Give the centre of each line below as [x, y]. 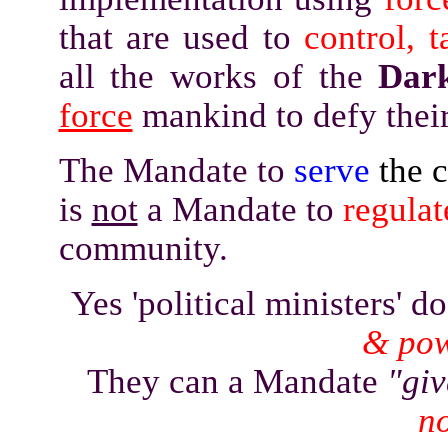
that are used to [181, 37]
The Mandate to [176, 170]
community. [143, 248]
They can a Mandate [236, 381]
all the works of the [218, 76]
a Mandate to [240, 209]
